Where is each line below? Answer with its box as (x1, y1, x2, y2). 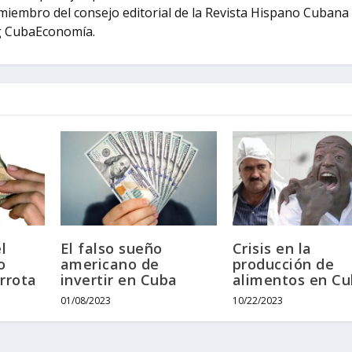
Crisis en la (232, 238, 312, 258)
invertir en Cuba (60, 269, 178, 289)
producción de (232, 254, 335, 273)
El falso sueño (60, 238, 163, 258)
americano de (60, 254, 159, 273)
